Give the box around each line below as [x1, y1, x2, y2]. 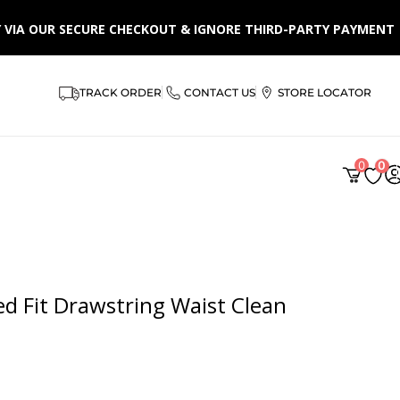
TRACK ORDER [79, 85, 162, 99]
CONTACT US [184, 85, 255, 99]
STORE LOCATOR [278, 85, 371, 99]
